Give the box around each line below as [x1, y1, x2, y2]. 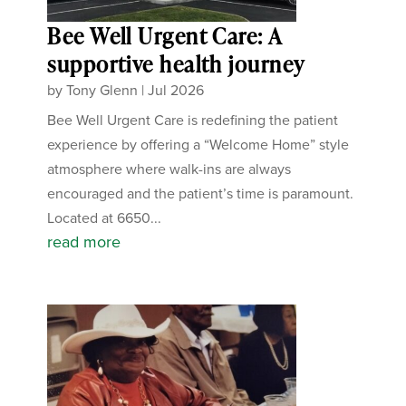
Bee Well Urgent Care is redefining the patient [47, 110, 339, 131]
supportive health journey [47, 49, 305, 80]
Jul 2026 [148, 80, 205, 101]
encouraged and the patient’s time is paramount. [47, 183, 354, 205]
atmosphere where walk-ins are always [47, 159, 292, 180]
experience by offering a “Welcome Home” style [47, 134, 350, 156]
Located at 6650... [47, 208, 162, 229]
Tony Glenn [66, 80, 139, 101]
